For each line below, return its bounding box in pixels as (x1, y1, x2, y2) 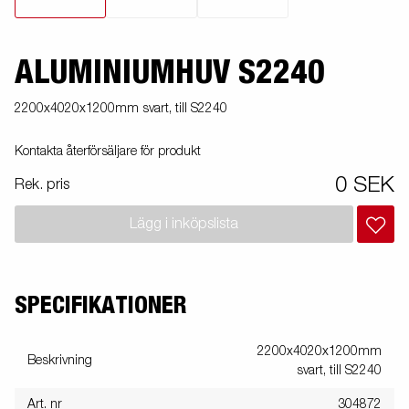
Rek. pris (15, 178, 69, 194)
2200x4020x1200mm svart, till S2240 (15, 102, 227, 116)
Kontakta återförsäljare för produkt (15, 145, 201, 159)
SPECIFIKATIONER (15, 294, 186, 319)
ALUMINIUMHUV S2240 (15, 57, 325, 90)
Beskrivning (27, 354, 92, 368)
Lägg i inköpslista (130, 216, 238, 232)
